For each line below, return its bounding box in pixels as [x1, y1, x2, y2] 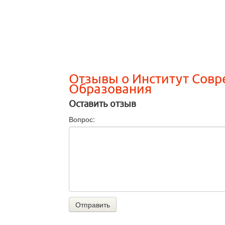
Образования [69, 82, 152, 96]
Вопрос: [69, 114, 95, 125]
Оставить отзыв [69, 99, 136, 109]
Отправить [75, 199, 110, 210]
